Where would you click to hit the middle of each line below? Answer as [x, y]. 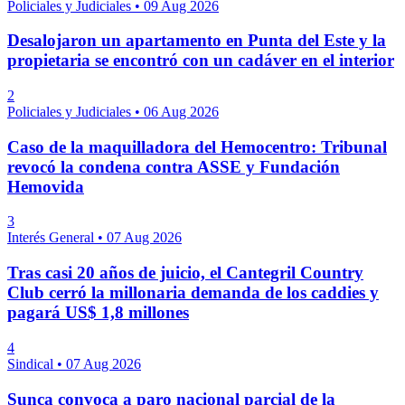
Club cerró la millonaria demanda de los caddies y [193, 293]
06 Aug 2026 [181, 111]
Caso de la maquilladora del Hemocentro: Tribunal [197, 146]
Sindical [32, 363]
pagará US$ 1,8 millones [98, 313]
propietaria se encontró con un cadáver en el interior [201, 61]
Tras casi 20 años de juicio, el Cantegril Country [185, 273]
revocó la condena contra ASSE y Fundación [174, 166]
